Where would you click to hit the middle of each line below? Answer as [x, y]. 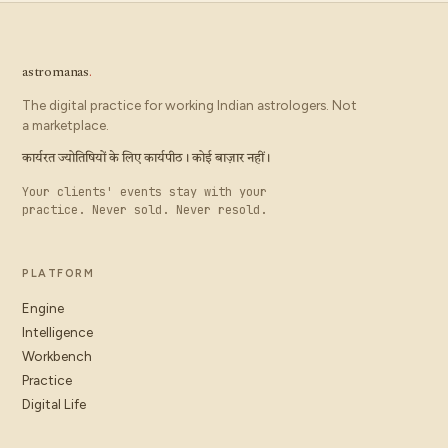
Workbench [57, 356]
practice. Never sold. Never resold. [144, 210]
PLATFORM [58, 273]
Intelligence [57, 332]
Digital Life [54, 404]
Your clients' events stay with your [144, 192]
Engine [43, 308]
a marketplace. [65, 125]
